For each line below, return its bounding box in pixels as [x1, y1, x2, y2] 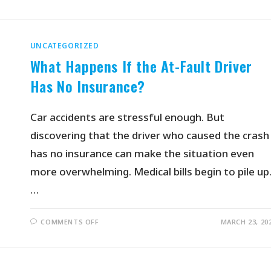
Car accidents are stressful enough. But [30, 110, 224, 124]
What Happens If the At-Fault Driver [30, 55, 252, 77]
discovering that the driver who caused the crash [30, 128, 269, 142]
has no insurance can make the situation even [30, 146, 254, 160]
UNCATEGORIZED [30, 41, 99, 51]
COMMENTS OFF [41, 217, 99, 226]
